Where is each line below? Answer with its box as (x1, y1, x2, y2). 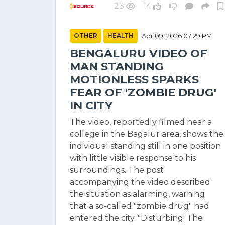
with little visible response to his (70, 153, 196, 163)
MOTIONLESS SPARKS (70, 72, 199, 86)
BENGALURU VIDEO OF (70, 46, 207, 60)
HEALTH (107, 32, 134, 39)
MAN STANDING (70, 59, 164, 73)
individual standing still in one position (70, 141, 221, 151)
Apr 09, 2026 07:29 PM (142, 32, 212, 40)
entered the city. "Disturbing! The (70, 213, 203, 223)
